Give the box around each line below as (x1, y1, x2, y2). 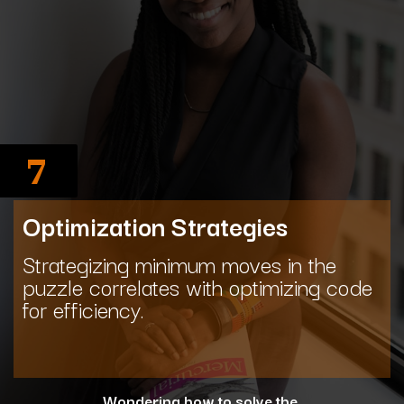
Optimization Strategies (23, 205, 288, 246)
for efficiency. (23, 290, 144, 326)
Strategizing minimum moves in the (23, 245, 336, 280)
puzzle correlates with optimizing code (23, 268, 372, 303)
